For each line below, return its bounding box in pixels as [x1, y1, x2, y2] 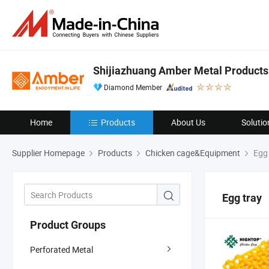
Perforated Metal [30, 243, 93, 255]
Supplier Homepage [12, 147, 85, 159]
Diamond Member [104, 82, 162, 92]
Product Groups [30, 218, 106, 231]
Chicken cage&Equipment [145, 147, 240, 159]
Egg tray [222, 192, 262, 204]
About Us [171, 116, 205, 128]
